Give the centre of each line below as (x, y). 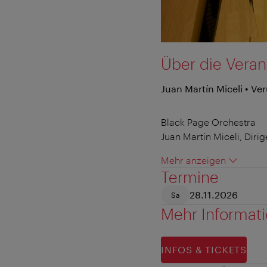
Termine (190, 176)
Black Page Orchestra (208, 122)
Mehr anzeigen (193, 160)
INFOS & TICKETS (204, 249)
